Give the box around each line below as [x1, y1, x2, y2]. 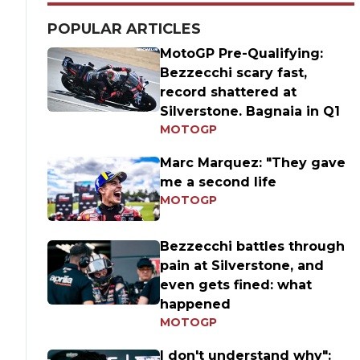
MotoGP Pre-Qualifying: [160, 46, 324, 61]
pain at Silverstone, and [160, 258, 325, 273]
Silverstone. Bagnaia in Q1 [160, 104, 341, 119]
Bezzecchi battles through [160, 239, 346, 254]
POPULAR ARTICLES [47, 20, 202, 38]
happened [160, 297, 231, 312]
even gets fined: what [160, 277, 313, 292]
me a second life [160, 174, 277, 190]
